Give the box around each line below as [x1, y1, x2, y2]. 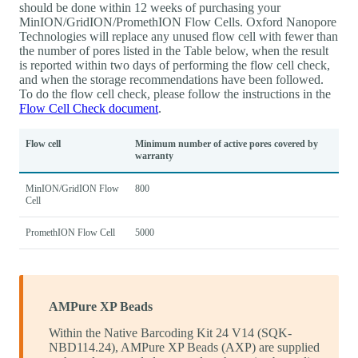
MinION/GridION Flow [26, 182, 119, 194]
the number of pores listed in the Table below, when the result [19, 43, 328, 58]
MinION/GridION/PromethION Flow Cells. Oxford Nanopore [19, 14, 336, 29]
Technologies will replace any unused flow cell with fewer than [19, 29, 338, 43]
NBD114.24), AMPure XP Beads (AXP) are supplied [49, 340, 320, 354]
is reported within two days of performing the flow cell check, [19, 58, 330, 72]
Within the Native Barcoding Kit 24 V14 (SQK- [49, 325, 292, 340]
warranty [135, 149, 173, 161]
